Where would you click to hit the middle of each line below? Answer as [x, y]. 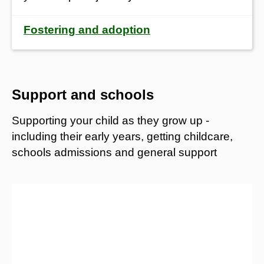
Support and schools [83, 94]
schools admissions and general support [114, 152]
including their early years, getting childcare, [122, 136]
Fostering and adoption [87, 29]
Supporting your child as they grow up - [110, 120]
